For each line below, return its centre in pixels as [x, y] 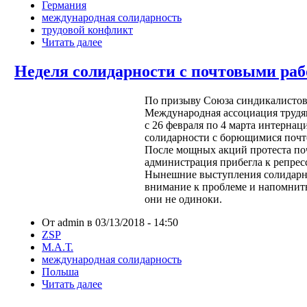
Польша [60, 272]
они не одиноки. [183, 199]
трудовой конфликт [87, 30]
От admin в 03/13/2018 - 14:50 [110, 223]
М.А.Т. [58, 247]
